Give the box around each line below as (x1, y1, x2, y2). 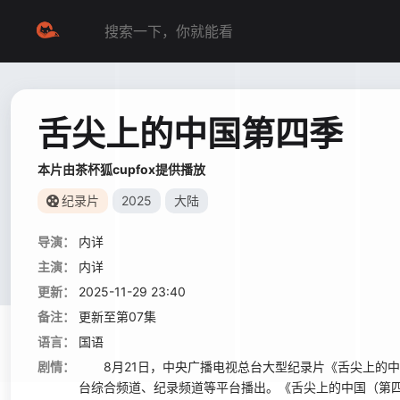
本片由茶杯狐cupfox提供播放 (37, 162, 205, 177)
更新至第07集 (79, 309, 156, 324)
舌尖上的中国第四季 (37, 112, 343, 154)
